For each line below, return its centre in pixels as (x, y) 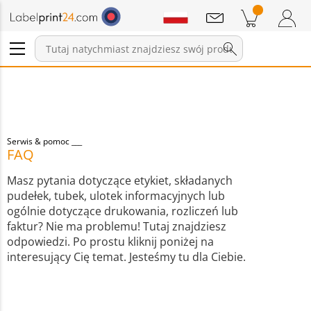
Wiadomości (37, 37)
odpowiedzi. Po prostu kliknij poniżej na (110, 242)
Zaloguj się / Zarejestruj (102, 83)
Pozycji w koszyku (132, 46)
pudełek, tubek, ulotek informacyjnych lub (116, 196)
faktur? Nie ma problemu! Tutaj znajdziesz (117, 226)
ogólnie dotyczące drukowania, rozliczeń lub (123, 211)
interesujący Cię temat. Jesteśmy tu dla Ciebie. (126, 257)
